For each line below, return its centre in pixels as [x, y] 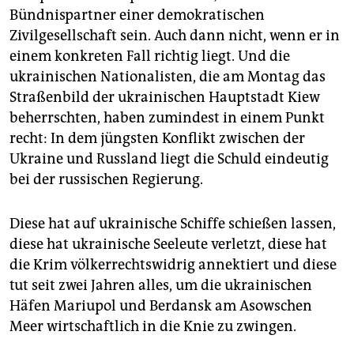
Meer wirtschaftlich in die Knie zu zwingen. [153, 326]
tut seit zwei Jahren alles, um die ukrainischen [161, 285]
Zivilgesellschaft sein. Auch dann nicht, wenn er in [175, 35]
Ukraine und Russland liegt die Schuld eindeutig [169, 158]
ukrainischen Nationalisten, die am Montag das [168, 76]
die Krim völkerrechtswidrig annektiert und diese [173, 264]
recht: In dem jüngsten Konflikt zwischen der [157, 138]
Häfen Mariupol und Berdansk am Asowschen [161, 305]
